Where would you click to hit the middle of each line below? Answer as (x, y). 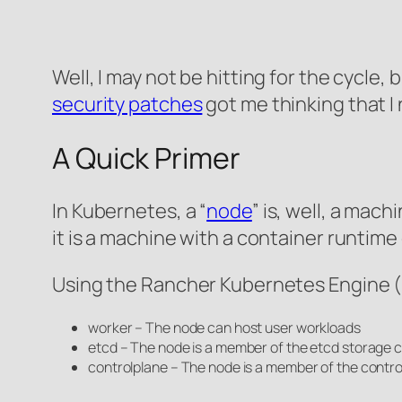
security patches (127, 105)
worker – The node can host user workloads (224, 328)
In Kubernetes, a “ (130, 211)
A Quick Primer (146, 157)
